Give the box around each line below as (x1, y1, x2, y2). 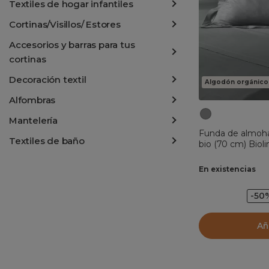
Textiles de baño (9, 134, 85, 147)
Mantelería (9, 114, 58, 126)
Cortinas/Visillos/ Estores (9, 18, 121, 30)
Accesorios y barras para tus (9, 38, 135, 50)
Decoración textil (9, 73, 86, 85)
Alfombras (9, 94, 56, 106)
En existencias (199, 165, 256, 174)
